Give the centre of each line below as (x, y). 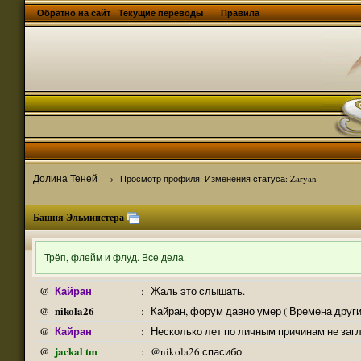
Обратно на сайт (74, 13)
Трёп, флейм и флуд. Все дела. (115, 257)
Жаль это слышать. (198, 291)
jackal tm (76, 351)
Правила (240, 13)
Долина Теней (65, 178)
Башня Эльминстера (79, 217)
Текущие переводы (162, 13)
